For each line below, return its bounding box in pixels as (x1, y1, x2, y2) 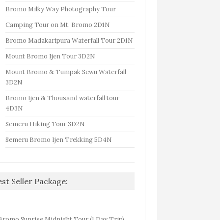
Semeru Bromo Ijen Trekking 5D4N (5, 135, 112, 143)
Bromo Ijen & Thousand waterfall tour (5, 93, 120, 102)
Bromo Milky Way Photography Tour (5, 4, 116, 13)
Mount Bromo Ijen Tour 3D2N (5, 52, 95, 60)
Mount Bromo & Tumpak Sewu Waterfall (5, 67, 127, 76)
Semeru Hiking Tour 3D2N (5, 119, 85, 128)
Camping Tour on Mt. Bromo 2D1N (5, 20, 110, 28)
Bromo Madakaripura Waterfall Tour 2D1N (5, 36, 133, 44)
